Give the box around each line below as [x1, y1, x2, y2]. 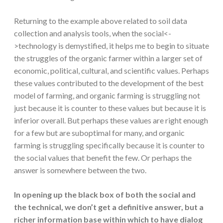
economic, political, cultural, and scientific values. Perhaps [14, 66, 209, 76]
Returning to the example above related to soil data [14, 16, 187, 26]
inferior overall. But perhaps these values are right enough [14, 115, 208, 125]
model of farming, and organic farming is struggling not [14, 91, 200, 101]
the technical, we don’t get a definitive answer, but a [14, 202, 204, 212]
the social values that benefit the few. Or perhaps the [14, 153, 192, 163]
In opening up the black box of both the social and [14, 190, 196, 200]
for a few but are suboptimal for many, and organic [14, 128, 185, 138]
